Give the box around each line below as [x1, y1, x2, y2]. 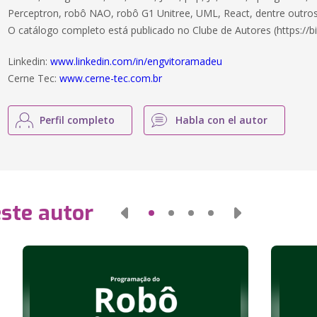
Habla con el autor [175, 113, 268, 127]
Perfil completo [40, 113, 115, 127]
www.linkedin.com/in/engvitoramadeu [50, 54, 223, 68]
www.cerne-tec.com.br [59, 71, 163, 85]
